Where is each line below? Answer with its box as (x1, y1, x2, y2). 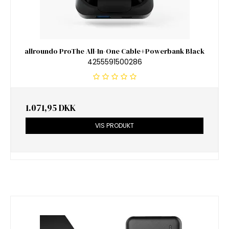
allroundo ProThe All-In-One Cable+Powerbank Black (25, 46, 204, 57)
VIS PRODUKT (95, 121, 134, 130)
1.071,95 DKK (26, 101, 76, 114)
